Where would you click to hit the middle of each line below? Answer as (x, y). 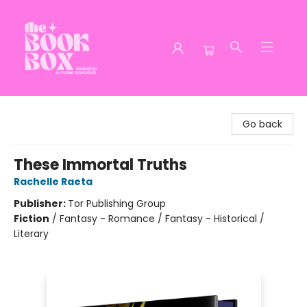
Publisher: (41, 204)
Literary (31, 234)
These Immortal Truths (100, 165)
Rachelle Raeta (53, 182)
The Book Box (42, 109)
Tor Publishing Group (117, 204)
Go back (262, 124)
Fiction (32, 219)
